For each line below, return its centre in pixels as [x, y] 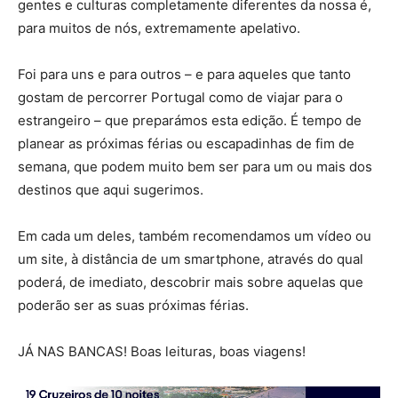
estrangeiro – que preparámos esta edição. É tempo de [190, 121]
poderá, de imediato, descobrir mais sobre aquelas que [191, 283]
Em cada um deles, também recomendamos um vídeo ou [195, 236]
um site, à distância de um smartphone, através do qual [191, 259]
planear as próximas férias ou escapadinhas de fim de [186, 144]
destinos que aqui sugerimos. [111, 190]
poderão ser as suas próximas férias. [133, 306]
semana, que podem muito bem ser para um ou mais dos [195, 167]
